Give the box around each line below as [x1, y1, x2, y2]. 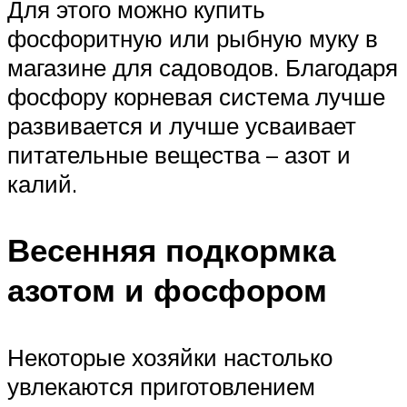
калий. [7, 169, 77, 199]
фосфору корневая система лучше [7, 82, 385, 112]
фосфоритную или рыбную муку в [7, 24, 378, 54]
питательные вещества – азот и [7, 140, 351, 170]
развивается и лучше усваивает [7, 111, 356, 141]
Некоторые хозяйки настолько [7, 342, 333, 372]
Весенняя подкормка [7, 230, 335, 271]
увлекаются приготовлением [7, 371, 315, 401]
